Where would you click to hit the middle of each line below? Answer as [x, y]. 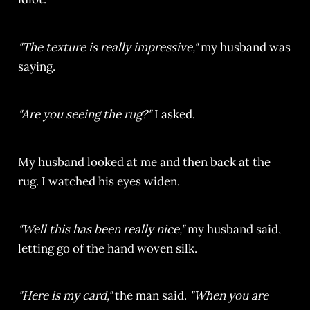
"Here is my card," [66, 296]
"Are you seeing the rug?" [84, 114]
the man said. [152, 296]
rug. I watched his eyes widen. [99, 181]
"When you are [229, 296]
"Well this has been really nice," [102, 229]
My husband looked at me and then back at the [144, 162]
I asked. [173, 114]
